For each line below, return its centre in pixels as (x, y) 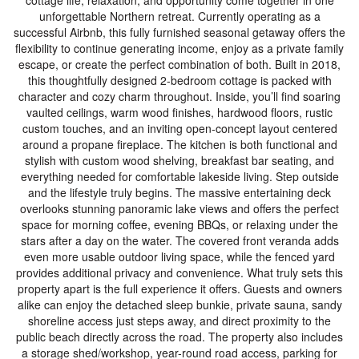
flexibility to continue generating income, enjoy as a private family (179, 48)
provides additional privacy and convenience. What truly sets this (179, 272)
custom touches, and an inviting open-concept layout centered (179, 128)
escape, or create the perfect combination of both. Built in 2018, (179, 64)
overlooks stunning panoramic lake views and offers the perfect (179, 208)
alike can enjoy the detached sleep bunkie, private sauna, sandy (179, 305)
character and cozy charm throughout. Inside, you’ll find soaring (179, 96)
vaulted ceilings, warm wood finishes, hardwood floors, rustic (179, 112)
